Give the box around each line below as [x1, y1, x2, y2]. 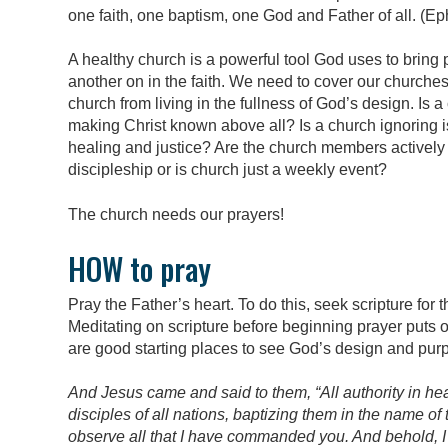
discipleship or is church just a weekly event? [68, 161, 387, 179]
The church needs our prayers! [68, 205, 284, 223]
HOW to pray [68, 245, 211, 291]
